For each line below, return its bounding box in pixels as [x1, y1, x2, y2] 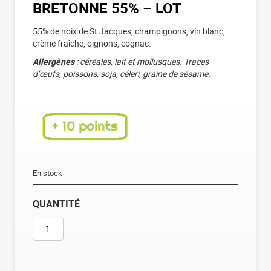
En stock [32, 167, 62, 178]
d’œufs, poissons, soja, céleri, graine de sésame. [32, 67, 211, 79]
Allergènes [32, 55, 76, 67]
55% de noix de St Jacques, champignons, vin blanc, [32, 25, 225, 37]
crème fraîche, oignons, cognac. [32, 37, 151, 49]
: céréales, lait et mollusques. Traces [76, 55, 209, 67]
